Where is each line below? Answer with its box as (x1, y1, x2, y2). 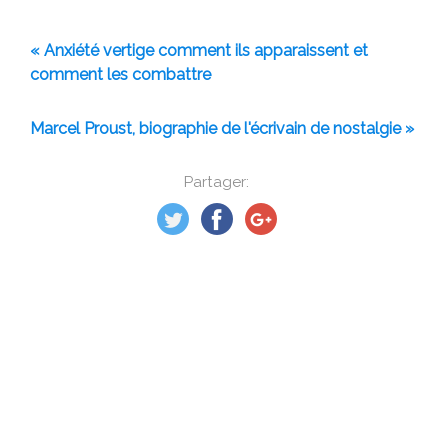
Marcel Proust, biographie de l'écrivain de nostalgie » (30, 119, 414, 139)
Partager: (184, 173, 249, 192)
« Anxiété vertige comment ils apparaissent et (30, 41, 368, 61)
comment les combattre (30, 65, 211, 85)
